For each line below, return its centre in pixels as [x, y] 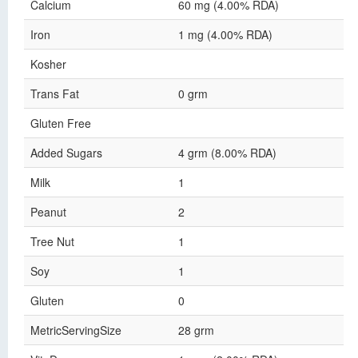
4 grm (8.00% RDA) [227, 153]
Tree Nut [52, 241]
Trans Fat [55, 93]
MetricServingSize [76, 330]
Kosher [48, 64]
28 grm [196, 330]
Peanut [48, 212]
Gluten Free [61, 123]
